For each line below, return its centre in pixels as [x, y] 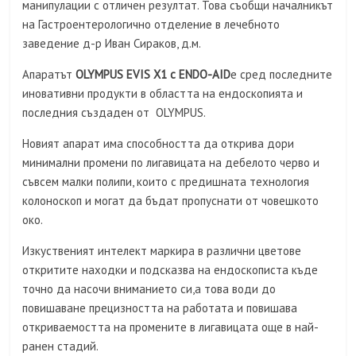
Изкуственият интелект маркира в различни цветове [162, 251]
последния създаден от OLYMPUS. [114, 113]
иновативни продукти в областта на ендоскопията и [163, 94]
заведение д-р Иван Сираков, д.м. [112, 44]
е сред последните [282, 75]
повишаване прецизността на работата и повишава [160, 308]
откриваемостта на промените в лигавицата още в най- [171, 327]
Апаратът [49, 75]
